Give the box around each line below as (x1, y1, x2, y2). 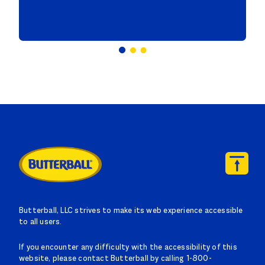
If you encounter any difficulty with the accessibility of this (19, 244, 237, 253)
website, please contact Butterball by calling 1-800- (19, 255, 212, 264)
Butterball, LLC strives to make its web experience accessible (19, 207, 243, 216)
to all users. (19, 218, 62, 227)
